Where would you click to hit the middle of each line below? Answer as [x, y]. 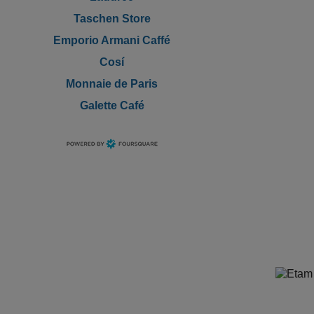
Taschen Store [112, 18]
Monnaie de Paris [112, 83]
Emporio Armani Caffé [112, 40]
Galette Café [112, 105]
